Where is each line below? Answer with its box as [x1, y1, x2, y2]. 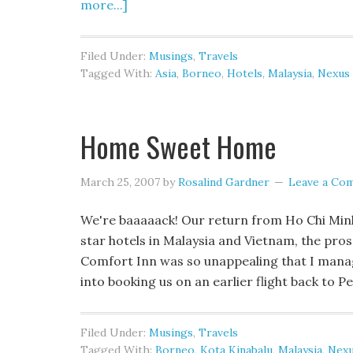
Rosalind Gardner [178, 175, 269, 189]
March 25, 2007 [80, 175, 160, 189]
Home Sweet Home [80, 125, 277, 167]
